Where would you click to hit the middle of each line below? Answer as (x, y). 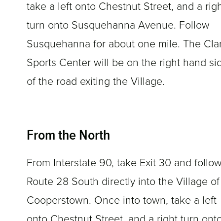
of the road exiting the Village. (96, 82)
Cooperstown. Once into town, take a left (122, 201)
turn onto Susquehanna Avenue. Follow (118, 25)
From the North (68, 136)
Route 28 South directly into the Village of (123, 182)
